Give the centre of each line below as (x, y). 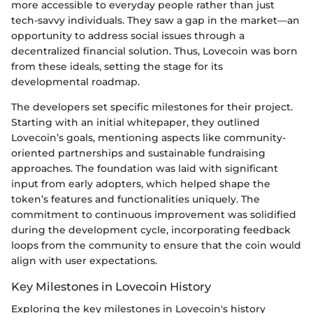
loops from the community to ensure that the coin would (156, 245)
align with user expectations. (84, 260)
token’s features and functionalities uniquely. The (136, 199)
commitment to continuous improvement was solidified (154, 214)
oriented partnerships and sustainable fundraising (138, 153)
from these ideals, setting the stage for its (117, 66)
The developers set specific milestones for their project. (152, 107)
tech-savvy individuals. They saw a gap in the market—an (155, 20)
